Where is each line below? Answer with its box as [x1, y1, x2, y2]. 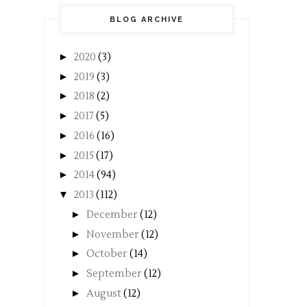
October [86, 247, 127, 261]
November [86, 228, 139, 241]
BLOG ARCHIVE [110, 14, 184, 24]
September [86, 267, 142, 281]
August [86, 286, 121, 300]
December [86, 208, 138, 221]
